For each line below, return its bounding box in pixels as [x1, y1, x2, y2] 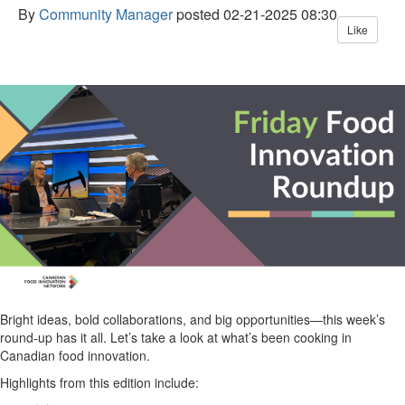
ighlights [9, 373, 56, 392]
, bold [68, 310, 103, 329]
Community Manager [39, 4, 173, 24]
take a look [141, 328, 203, 347]
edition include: [113, 373, 199, 392]
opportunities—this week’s [232, 310, 385, 329]
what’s [221, 328, 258, 347]
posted [176, 4, 220, 24]
